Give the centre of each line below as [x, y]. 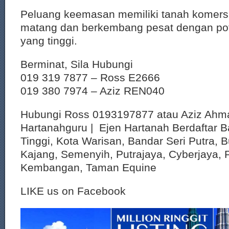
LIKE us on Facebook [73, 191]
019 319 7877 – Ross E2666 [90, 77]
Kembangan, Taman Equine [88, 167]
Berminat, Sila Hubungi [77, 64]
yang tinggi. [49, 41]
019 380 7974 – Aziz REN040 [93, 91]
